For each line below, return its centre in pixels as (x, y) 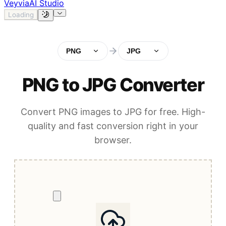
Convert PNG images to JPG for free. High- (113, 112)
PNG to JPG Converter (113, 85)
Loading (21, 14)
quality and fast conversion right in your (113, 126)
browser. (113, 140)
